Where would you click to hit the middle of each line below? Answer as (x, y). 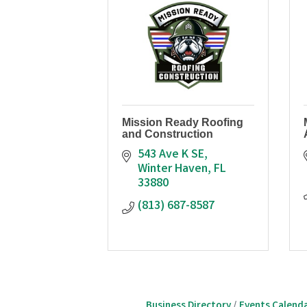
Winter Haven (172, 169)
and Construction (168, 134)
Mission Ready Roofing (183, 122)
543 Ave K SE (171, 155)
